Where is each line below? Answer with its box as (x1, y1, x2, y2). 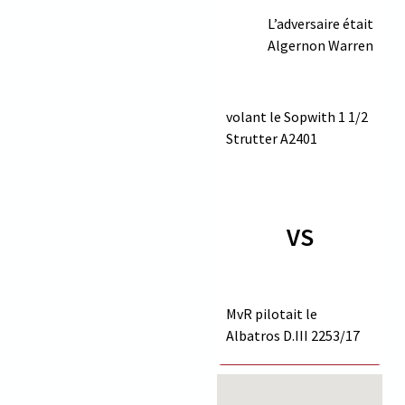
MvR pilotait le (226, 304, 318, 323)
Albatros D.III (226, 325, 309, 344)
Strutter (226, 128, 278, 147)
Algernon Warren (268, 35, 373, 54)
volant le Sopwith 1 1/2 (226, 107, 369, 126)
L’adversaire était (268, 14, 373, 33)
